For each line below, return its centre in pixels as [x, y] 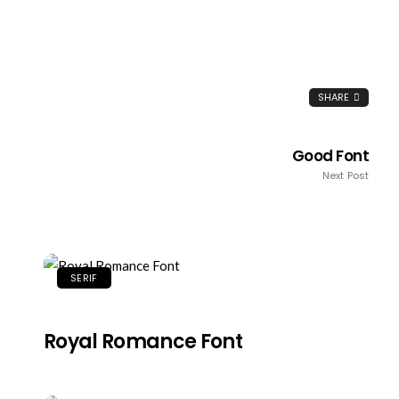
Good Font [330, 156]
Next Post [346, 176]
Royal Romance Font [143, 342]
